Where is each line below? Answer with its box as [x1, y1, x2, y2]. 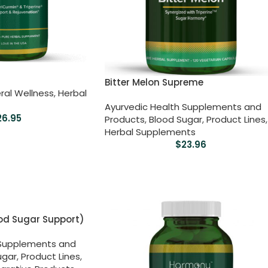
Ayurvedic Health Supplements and [104, 100, 261, 113]
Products [104, 112, 145, 126]
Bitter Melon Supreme [104, 75, 203, 89]
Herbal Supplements [104, 125, 196, 138]
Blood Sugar [148, 112, 202, 126]
